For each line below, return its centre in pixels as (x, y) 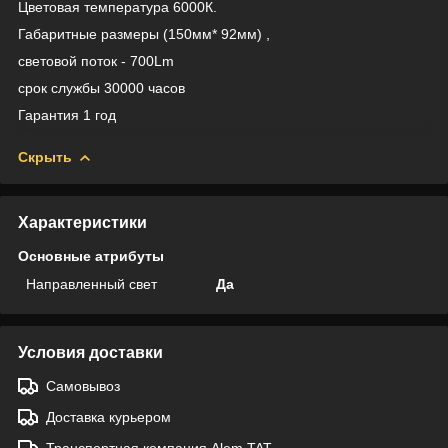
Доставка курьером (108, 416)
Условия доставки (90, 352)
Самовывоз (83, 385)
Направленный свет (91, 283)
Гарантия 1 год (67, 114)
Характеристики (82, 222)
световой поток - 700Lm (96, 60)
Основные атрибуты (91, 255)
